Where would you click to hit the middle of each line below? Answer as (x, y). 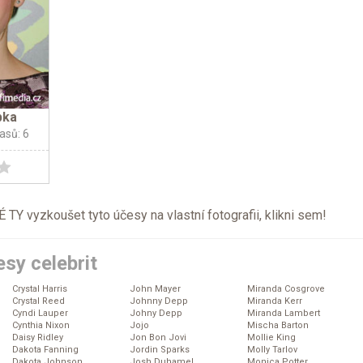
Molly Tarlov (272, 350)
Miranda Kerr (275, 301)
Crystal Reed (38, 301)
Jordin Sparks (160, 350)
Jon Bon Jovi (158, 338)
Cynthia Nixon (41, 326)
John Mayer (155, 289)
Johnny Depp (159, 301)
